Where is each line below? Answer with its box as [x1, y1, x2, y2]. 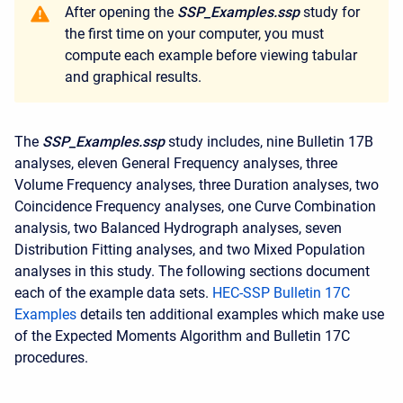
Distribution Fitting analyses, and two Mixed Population [14, 241, 365, 259]
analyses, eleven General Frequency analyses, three [14, 155, 337, 173]
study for [300, 4, 360, 22]
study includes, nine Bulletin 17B [165, 133, 373, 151]
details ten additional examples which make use [76, 306, 384, 324]
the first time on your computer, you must [65, 25, 324, 43]
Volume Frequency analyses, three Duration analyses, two [14, 176, 379, 194]
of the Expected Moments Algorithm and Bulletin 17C [14, 327, 350, 345]
